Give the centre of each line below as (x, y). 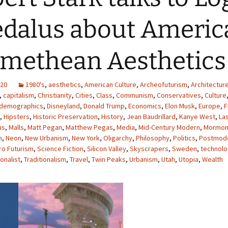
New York (86, 138)
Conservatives (179, 95)
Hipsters (17, 117)
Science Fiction (60, 149)
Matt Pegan (45, 127)
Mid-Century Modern (169, 127)
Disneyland (63, 106)
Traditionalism (45, 159)
